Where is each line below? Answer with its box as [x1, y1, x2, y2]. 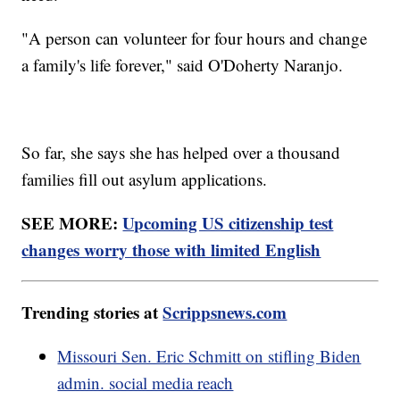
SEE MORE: [21, 210, 123, 235]
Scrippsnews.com [162, 299, 287, 324]
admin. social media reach [57, 371, 234, 394]
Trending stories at [21, 299, 163, 324]
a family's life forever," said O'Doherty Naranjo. [21, 53, 344, 76]
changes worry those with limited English [21, 237, 321, 262]
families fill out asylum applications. [21, 167, 268, 190]
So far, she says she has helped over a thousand [21, 140, 341, 163]
